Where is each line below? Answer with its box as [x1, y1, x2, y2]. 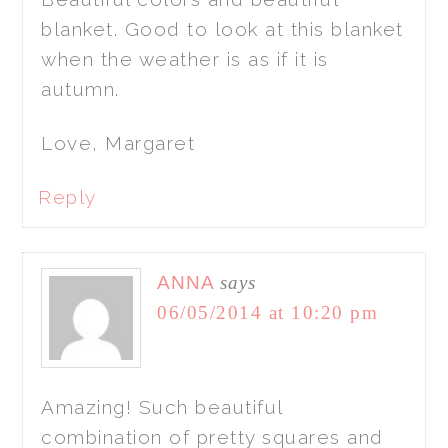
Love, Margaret [41, 131, 196, 154]
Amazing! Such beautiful [41, 395, 283, 418]
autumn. [41, 77, 120, 100]
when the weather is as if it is [41, 47, 329, 70]
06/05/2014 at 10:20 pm [157, 301, 379, 323]
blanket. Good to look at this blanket [41, 17, 404, 40]
